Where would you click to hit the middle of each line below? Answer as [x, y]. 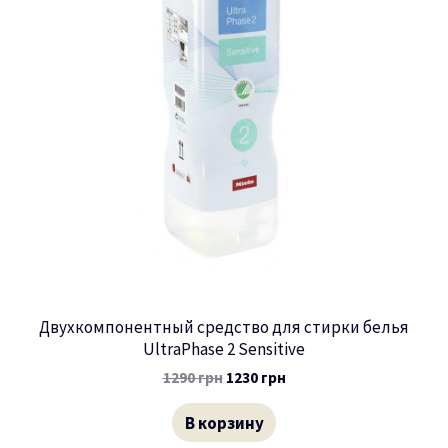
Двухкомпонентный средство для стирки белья [224, 326]
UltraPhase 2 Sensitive [224, 348]
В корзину [224, 422]
